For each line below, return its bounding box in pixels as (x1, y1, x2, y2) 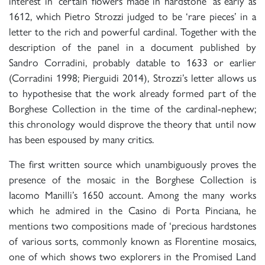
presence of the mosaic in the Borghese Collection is (9, 173, 256, 186)
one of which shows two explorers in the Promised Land (9, 250, 256, 263)
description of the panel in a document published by (9, 41, 256, 54)
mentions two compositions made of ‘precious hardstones (9, 219, 256, 232)
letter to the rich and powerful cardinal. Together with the (9, 25, 256, 38)
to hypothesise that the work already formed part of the (9, 87, 256, 100)
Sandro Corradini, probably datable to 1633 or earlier (9, 56, 256, 69)
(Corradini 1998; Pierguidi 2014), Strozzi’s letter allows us (9, 72, 256, 85)
